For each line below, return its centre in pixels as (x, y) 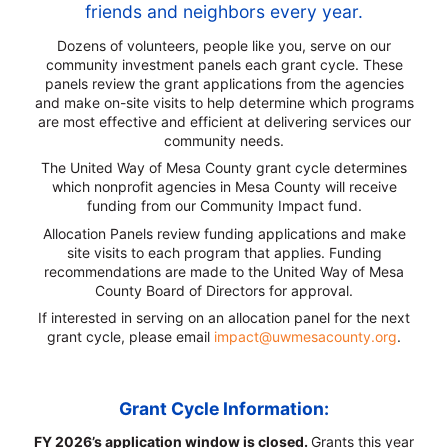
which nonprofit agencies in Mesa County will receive (224, 187)
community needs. (224, 140)
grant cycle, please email (130, 336)
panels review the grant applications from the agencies (224, 83)
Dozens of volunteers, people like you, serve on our (224, 45)
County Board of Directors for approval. (224, 290)
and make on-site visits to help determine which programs (224, 102)
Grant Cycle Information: (224, 408)
